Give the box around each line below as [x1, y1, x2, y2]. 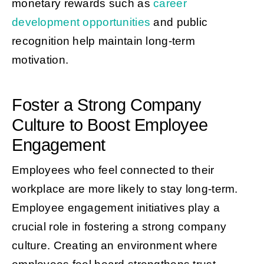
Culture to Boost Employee [11, 115, 208, 134]
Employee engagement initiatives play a [11, 201, 220, 214]
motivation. [11, 53, 69, 66]
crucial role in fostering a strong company [11, 220, 227, 233]
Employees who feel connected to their [11, 163, 214, 176]
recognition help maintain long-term [11, 34, 196, 47]
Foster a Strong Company [11, 95, 202, 114]
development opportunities [11, 15, 151, 28]
